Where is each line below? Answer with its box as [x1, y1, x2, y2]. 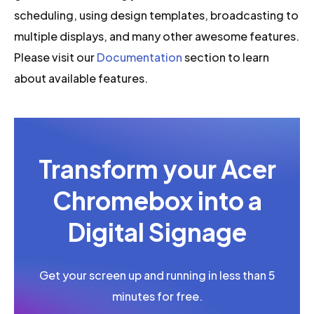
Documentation [97, 49, 183, 64]
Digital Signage [67, 217, 247, 248]
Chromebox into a [52, 185, 262, 217]
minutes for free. [111, 289, 203, 304]
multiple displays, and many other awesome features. [14, 28, 300, 43]
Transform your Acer [38, 153, 276, 185]
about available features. [14, 70, 149, 86]
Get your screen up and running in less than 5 [39, 268, 275, 283]
